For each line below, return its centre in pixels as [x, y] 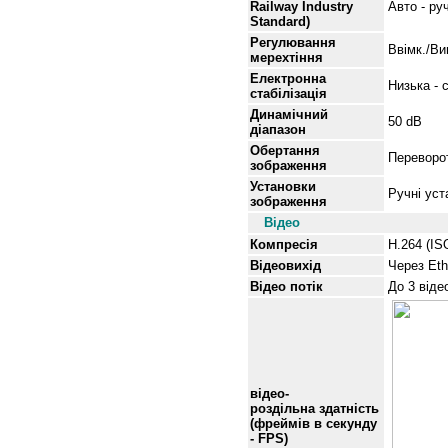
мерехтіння [286, 57]
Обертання [285, 150]
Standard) [280, 21]
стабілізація [288, 93]
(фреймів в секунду [315, 423]
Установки [283, 186]
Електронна [288, 78]
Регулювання [293, 42]
